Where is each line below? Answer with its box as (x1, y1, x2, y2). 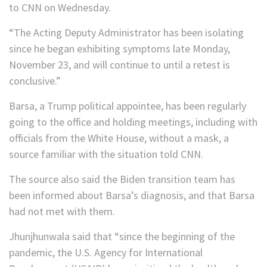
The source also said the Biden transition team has (9, 172, 235, 187)
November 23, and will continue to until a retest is (9, 58, 230, 72)
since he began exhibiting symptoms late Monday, (9, 42, 230, 56)
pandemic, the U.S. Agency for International (9, 246, 203, 260)
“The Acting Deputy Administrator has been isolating (9, 26, 244, 40)
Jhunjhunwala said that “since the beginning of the (9, 229, 235, 244)
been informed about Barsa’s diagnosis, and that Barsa (9, 188, 254, 203)
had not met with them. (9, 204, 115, 219)
